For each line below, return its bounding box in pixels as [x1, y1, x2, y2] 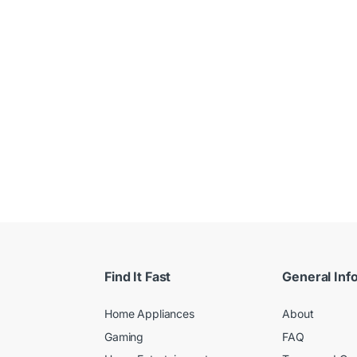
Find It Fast [104, 269, 171, 285]
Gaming [104, 329, 144, 343]
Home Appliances [104, 307, 194, 321]
